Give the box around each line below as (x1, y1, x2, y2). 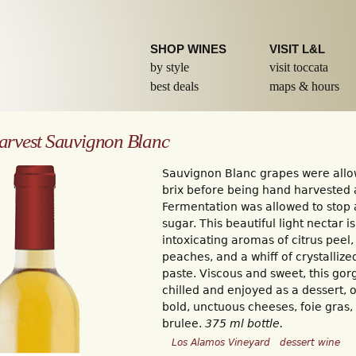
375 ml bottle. (205, 317, 283, 331)
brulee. (162, 317, 205, 331)
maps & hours (269, 79, 339, 93)
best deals (150, 79, 199, 93)
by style (150, 60, 189, 74)
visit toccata (269, 60, 328, 74)
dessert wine (280, 337, 340, 349)
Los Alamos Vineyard (172, 337, 270, 349)
